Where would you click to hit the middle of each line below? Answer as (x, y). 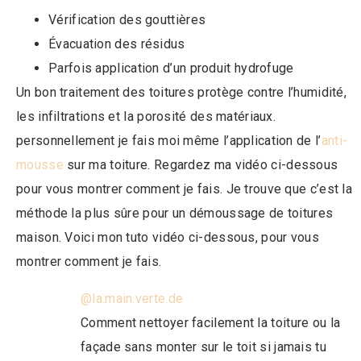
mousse (40, 164)
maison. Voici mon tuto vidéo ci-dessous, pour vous (168, 237)
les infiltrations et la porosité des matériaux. (146, 116)
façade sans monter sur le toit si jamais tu (203, 346)
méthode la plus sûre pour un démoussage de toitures (175, 213)
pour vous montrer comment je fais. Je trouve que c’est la (185, 189)
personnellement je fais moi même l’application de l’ (169, 140)
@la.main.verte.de (132, 298)
